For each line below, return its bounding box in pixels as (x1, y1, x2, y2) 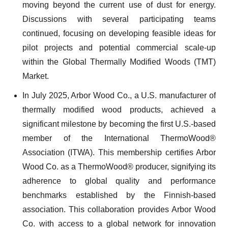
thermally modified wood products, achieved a (22, 105, 216, 114)
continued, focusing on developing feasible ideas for (22, 29, 216, 38)
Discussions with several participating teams (22, 15, 216, 23)
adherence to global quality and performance (22, 177, 216, 185)
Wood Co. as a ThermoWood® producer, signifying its (22, 162, 216, 171)
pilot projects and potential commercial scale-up (22, 43, 216, 52)
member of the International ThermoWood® (22, 134, 216, 142)
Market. (22, 72, 49, 80)
